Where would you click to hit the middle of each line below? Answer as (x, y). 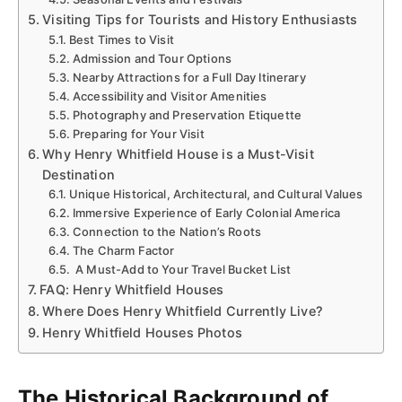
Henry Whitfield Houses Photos (142, 332)
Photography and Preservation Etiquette (187, 114)
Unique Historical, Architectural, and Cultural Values (216, 193)
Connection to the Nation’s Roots (167, 231)
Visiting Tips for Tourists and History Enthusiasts (200, 19)
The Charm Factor (123, 250)
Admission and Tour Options (152, 58)
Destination (79, 174)
